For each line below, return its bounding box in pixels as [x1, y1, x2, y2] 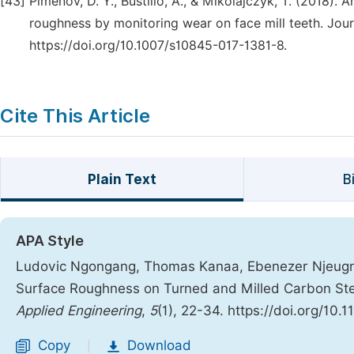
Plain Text [87, 171, 156, 187]
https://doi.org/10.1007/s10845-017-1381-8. [29, 38, 287, 53]
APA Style [16, 232, 84, 249]
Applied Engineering [16, 303, 141, 318]
